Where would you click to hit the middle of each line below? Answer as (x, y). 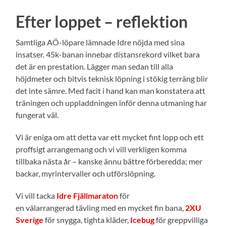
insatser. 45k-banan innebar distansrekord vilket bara (108, 54)
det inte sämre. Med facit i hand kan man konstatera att (111, 91)
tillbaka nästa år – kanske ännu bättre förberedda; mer (109, 161)
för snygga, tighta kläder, (88, 220)
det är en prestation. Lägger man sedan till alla (95, 67)
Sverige (30, 220)
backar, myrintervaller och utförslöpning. (86, 174)
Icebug (143, 220)
